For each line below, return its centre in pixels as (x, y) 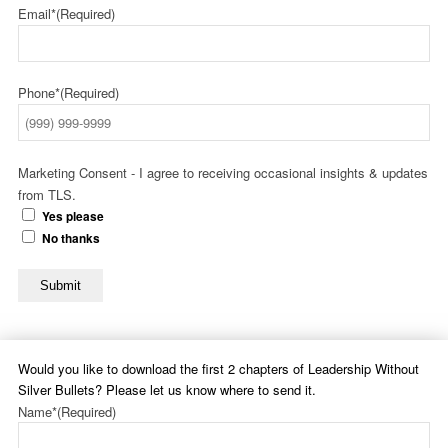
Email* (37, 14)
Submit (60, 286)
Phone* (39, 93)
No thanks (71, 239)
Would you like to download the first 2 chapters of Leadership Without (218, 369)
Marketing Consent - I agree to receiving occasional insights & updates (223, 173)
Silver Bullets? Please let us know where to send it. (167, 390)
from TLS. (47, 195)
